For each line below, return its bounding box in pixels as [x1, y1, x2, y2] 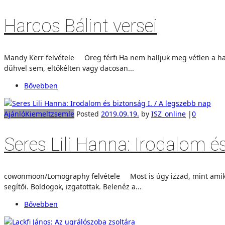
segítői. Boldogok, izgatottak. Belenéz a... [4, 181, 142, 191]
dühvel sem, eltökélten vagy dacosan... [4, 63, 134, 73]
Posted [74, 108, 101, 119]
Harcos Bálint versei [4, 15, 157, 37]
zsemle [51, 108, 74, 119]
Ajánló [4, 108, 25, 119]
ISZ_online [151, 108, 186, 119]
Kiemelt [25, 108, 51, 119]
